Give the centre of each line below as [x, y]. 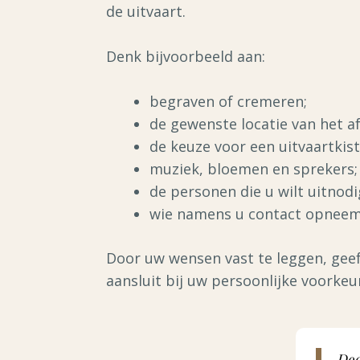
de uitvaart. [146, 11]
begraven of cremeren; [228, 101]
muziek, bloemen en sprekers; [254, 169]
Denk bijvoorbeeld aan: [186, 56]
